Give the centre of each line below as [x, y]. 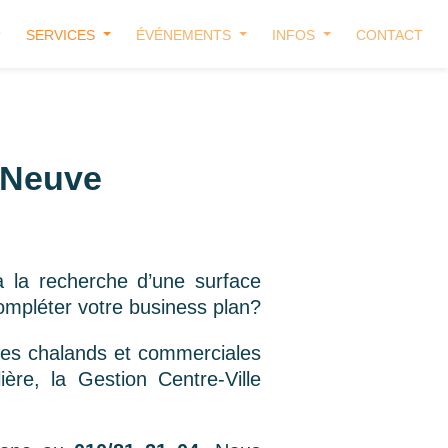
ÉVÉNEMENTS [186, 35]
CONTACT [389, 35]
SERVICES [63, 35]
